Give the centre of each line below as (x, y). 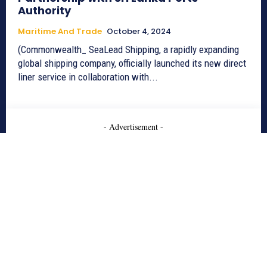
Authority (44, 10)
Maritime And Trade (60, 31)
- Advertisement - (133, 126)
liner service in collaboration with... (88, 77)
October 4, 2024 (139, 31)
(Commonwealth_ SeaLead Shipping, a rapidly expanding (128, 49)
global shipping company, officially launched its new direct (132, 63)
